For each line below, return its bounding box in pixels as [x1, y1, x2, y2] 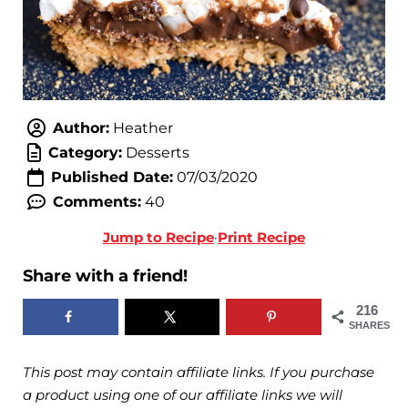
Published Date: [50, 168, 173, 187]
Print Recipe [218, 229, 305, 247]
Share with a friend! [23, 266, 188, 287]
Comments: [52, 193, 141, 211]
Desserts [121, 144, 189, 162]
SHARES [349, 320, 390, 331]
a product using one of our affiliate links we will [23, 386, 342, 404]
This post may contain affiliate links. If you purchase [23, 363, 374, 382]
